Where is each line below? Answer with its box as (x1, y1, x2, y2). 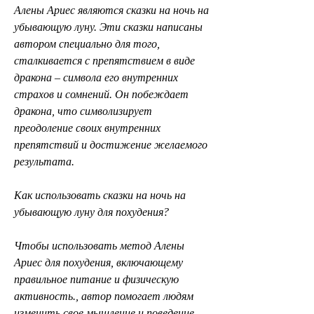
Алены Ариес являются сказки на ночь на (14, 4, 209, 16)
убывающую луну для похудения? (14, 205, 169, 218)
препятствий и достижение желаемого (14, 138, 207, 151)
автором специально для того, (14, 37, 160, 50)
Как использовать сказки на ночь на (14, 189, 186, 201)
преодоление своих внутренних (14, 121, 161, 134)
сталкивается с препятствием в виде (14, 54, 195, 67)
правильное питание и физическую (14, 273, 179, 285)
